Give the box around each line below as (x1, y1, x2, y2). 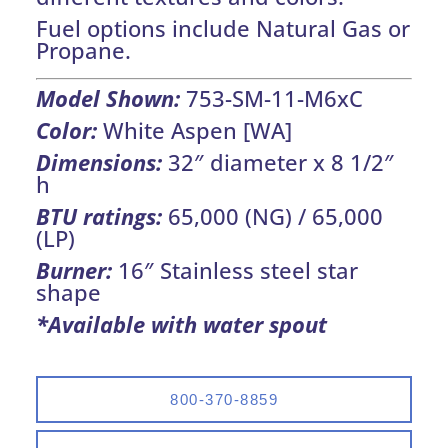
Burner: (36, 255, 119, 286)
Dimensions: (36, 147, 163, 178)
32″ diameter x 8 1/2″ (162, 147, 395, 178)
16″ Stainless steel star (118, 255, 359, 286)
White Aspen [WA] (97, 115, 293, 146)
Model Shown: (36, 83, 187, 114)
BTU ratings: (36, 201, 163, 232)
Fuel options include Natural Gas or (36, 13, 411, 44)
